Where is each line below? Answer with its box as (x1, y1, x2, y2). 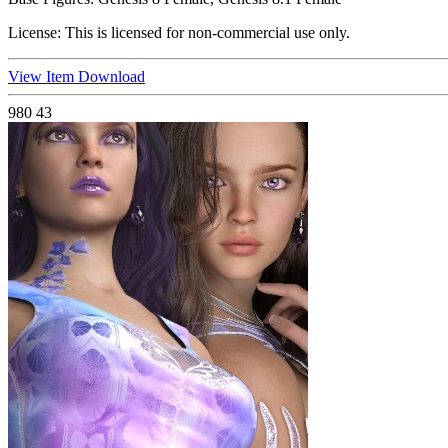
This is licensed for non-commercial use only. (61, 24, 350, 42)
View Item (8, 68, 78, 86)
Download (78, 68, 145, 86)
